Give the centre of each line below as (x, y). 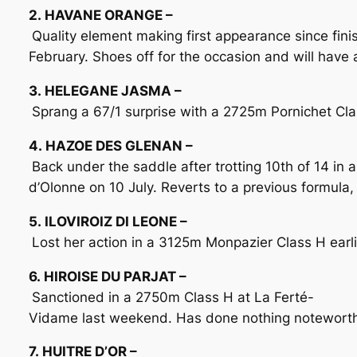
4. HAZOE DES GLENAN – (110, 145)
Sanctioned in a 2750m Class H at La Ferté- (173, 297)
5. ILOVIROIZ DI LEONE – (108, 221)
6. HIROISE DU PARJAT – (107, 276)
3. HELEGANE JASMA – (105, 91)
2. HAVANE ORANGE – (100, 16)
